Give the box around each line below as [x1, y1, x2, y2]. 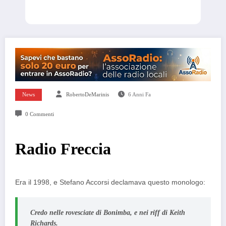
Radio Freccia [15, 140, 111, 158]
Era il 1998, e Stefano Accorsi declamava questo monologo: [15, 178, 205, 186]
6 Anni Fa [128, 91, 151, 97]
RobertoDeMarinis [66, 91, 109, 97]
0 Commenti [25, 111, 54, 117]
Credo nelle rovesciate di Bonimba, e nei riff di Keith [30, 209, 185, 217]
